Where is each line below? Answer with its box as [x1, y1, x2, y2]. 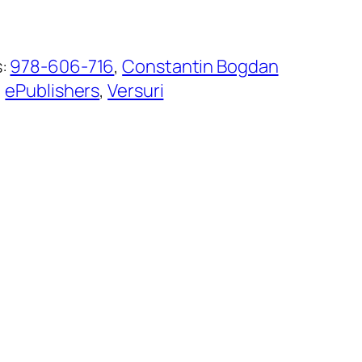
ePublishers [5, 78, 100, 103]
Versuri [107, 78, 164, 103]
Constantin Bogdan [122, 54, 279, 79]
